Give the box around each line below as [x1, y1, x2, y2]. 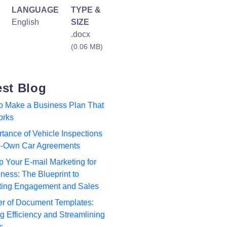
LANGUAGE [12, 6, 59, 14]
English [12, 18, 39, 26]
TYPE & [71, 6, 101, 14]
